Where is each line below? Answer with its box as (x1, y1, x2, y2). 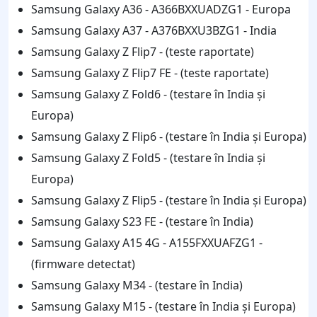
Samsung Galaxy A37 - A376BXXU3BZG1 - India (31, 22, 277, 38)
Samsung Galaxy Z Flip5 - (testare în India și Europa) (31, 192, 306, 208)
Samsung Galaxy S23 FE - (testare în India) (31, 213, 253, 229)
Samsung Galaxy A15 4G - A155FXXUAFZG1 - (31, 234, 263, 250)
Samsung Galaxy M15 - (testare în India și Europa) (31, 298, 296, 314)
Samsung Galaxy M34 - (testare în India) (31, 277, 243, 293)
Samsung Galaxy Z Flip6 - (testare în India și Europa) (31, 128, 306, 144)
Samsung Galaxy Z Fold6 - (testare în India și (31, 86, 265, 102)
